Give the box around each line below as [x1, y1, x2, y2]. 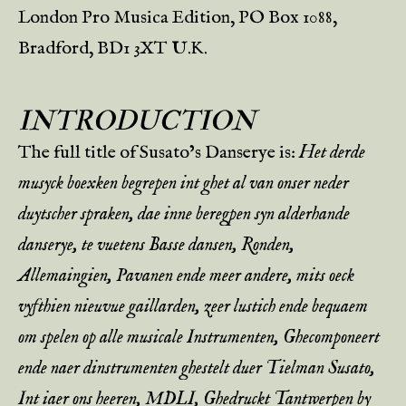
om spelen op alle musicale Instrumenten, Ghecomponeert [18, 326, 380, 349]
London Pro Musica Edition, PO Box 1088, [18, 6, 337, 29]
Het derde [299, 141, 365, 164]
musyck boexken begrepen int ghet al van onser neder [18, 172, 349, 195]
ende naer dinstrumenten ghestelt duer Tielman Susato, [18, 357, 375, 380]
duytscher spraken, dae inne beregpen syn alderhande [18, 203, 350, 226]
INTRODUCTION [18, 104, 256, 138]
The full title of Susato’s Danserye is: [18, 141, 299, 164]
